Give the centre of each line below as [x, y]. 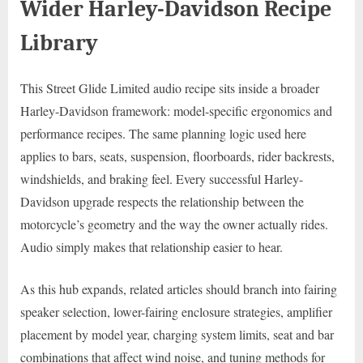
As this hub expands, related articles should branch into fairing [179, 288]
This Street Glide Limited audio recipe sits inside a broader [170, 88]
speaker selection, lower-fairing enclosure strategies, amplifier [176, 311]
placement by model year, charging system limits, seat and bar [177, 334]
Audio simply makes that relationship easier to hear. [152, 246]
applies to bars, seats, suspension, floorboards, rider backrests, [177, 156]
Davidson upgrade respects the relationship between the [162, 201]
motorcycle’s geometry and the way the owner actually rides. [174, 224]
